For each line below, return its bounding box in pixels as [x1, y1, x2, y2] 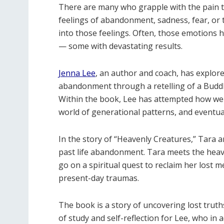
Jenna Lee [58, 67, 95, 79]
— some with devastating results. [58, 40, 182, 52]
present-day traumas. [58, 172, 139, 184]
